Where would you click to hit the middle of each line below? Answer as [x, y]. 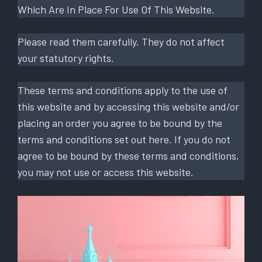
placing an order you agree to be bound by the [120, 123]
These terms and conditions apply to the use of [123, 90]
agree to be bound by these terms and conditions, [128, 155]
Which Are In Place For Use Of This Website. [116, 9]
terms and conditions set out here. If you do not [124, 139]
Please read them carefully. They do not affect [121, 41]
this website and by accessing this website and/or [128, 106]
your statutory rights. [66, 58]
